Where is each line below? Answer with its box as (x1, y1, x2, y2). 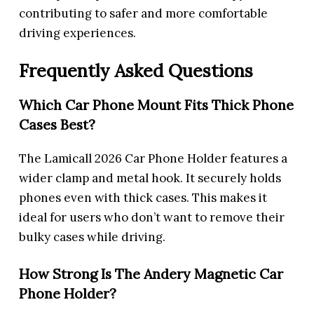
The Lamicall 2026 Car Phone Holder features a (19, 150, 288, 166)
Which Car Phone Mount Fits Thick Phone (19, 95, 294, 114)
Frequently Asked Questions (19, 58, 254, 82)
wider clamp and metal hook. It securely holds (19, 170, 282, 186)
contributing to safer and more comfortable (19, 6, 268, 22)
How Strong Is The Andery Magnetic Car (19, 265, 284, 283)
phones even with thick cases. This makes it (19, 189, 268, 205)
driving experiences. (19, 25, 137, 41)
